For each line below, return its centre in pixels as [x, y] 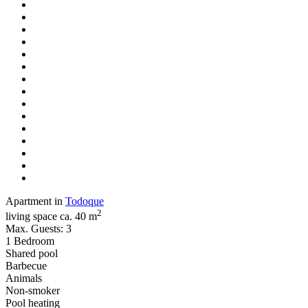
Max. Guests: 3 [38, 229]
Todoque [85, 201]
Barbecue [26, 266]
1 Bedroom [30, 241]
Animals [24, 278]
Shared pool [32, 254]
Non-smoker [33, 291]
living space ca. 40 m [51, 217]
